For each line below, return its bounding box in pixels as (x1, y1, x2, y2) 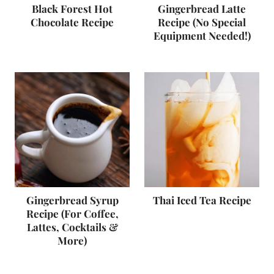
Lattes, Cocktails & (26, 220, 118, 234)
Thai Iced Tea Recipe (152, 193, 251, 207)
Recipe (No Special (158, 15, 246, 29)
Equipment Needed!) (153, 29, 251, 42)
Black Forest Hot (32, 2, 113, 15)
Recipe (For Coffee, (26, 207, 119, 220)
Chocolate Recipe (31, 15, 114, 29)
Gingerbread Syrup (26, 193, 119, 207)
